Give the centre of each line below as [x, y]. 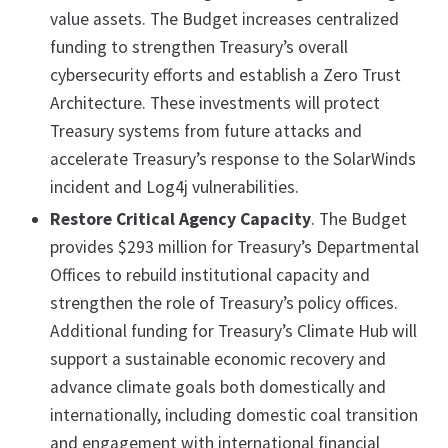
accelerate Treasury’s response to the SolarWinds [233, 159]
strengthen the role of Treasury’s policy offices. [224, 303]
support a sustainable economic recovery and [218, 359]
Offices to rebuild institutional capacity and [210, 275]
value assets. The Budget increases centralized [224, 19]
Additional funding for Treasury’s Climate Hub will [233, 331]
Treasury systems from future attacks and [206, 131]
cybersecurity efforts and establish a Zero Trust [225, 75]
